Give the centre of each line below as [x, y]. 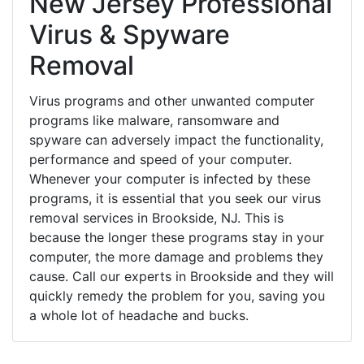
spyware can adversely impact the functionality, [176, 139]
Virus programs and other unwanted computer [172, 100]
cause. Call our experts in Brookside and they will [182, 276]
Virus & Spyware [130, 34]
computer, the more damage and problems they [176, 256]
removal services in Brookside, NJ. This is [156, 217]
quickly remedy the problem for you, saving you [177, 295]
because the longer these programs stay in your [177, 237]
